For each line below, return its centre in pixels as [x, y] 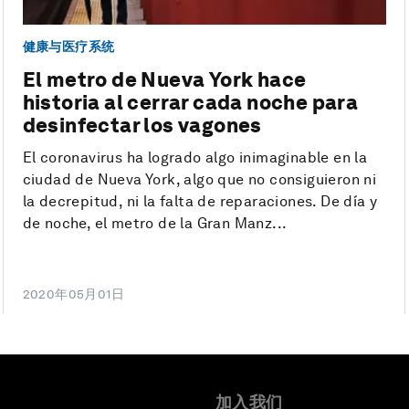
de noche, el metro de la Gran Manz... [155, 224]
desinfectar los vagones [142, 126]
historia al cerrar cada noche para [190, 103]
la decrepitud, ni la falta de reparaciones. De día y [200, 202]
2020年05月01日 [73, 294]
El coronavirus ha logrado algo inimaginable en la [195, 158]
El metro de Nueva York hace [164, 80]
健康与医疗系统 [68, 46]
